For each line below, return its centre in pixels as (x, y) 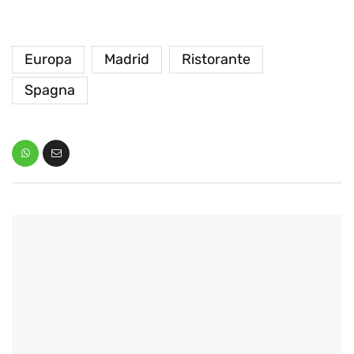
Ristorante (216, 59)
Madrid (127, 59)
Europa (48, 59)
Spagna (50, 90)
